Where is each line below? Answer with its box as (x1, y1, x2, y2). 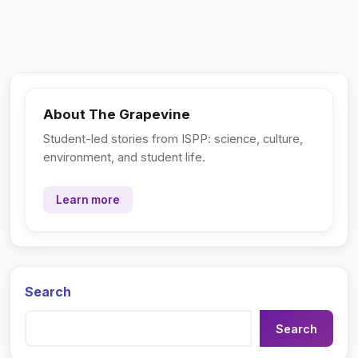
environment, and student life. (43, 150, 205, 165)
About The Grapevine (43, 106, 190, 122)
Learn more (56, 193, 120, 206)
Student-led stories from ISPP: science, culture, (43, 132, 303, 146)
